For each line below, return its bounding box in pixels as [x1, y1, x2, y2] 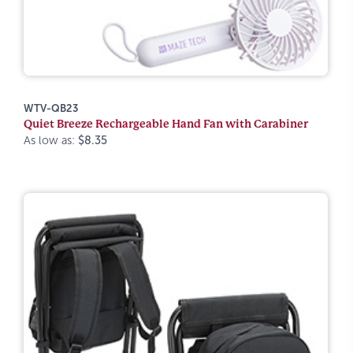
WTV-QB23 [24, 102, 78, 114]
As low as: [24, 134, 78, 147]
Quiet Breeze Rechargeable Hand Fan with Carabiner [24, 117, 308, 130]
